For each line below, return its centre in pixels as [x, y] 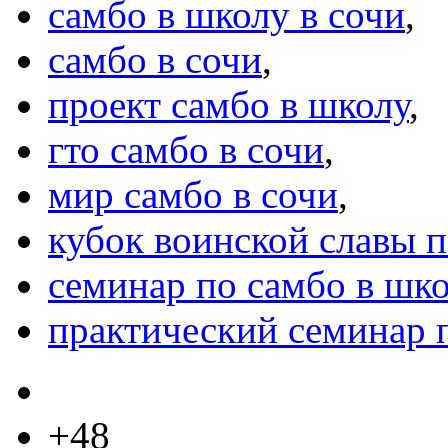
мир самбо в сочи [193, 195]
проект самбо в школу [228, 105]
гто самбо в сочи [186, 150]
